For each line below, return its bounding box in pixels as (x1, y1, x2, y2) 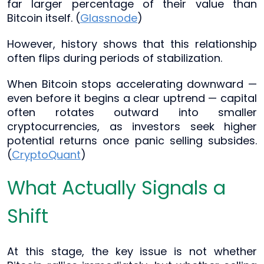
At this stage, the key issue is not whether (7, 243, 257, 259)
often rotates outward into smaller (7, 104, 257, 120)
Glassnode (80, 10, 137, 25)
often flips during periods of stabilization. (7, 50, 222, 65)
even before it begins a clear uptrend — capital (7, 90, 257, 105)
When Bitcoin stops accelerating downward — (7, 76, 257, 91)
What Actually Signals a (7, 174, 226, 201)
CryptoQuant (12, 147, 81, 162)
